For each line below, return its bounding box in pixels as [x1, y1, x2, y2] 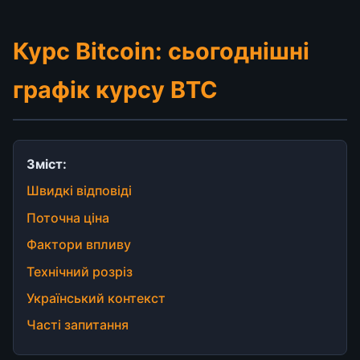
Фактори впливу [27, 236, 131, 253]
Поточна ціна [27, 209, 109, 226]
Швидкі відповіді [27, 182, 132, 199]
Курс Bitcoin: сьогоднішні [13, 37, 309, 65]
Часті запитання [27, 317, 129, 333]
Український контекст [27, 289, 166, 306]
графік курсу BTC [13, 76, 218, 104]
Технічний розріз [27, 263, 133, 280]
